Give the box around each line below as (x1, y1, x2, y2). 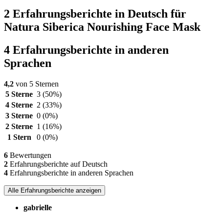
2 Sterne (5, 122, 33, 131)
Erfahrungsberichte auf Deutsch (8, 159, 108, 168)
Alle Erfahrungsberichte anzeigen (8, 186, 101, 194)
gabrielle (23, 203, 52, 212)
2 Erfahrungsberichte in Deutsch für (4, 7, 186, 20)
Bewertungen (8, 151, 51, 159)
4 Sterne (5, 100, 33, 109)
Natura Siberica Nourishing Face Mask (4, 20, 200, 33)
